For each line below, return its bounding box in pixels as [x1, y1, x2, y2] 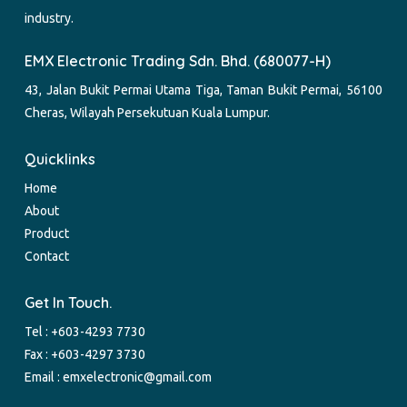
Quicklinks [25, 149, 96, 168]
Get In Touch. [25, 293, 113, 312]
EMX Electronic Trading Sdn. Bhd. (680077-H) [25, 51, 332, 70]
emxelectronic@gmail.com [63, 369, 213, 384]
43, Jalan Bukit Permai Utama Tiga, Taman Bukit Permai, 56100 [25, 82, 382, 97]
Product [25, 225, 70, 241]
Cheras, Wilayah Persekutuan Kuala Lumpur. [25, 104, 271, 120]
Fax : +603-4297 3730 [25, 346, 146, 362]
